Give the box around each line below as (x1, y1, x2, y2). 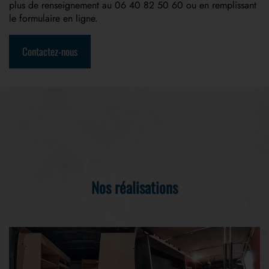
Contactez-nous (22, 43, 77, 59)
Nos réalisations (91, 175, 178, 198)
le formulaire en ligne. (9, 11, 98, 25)
